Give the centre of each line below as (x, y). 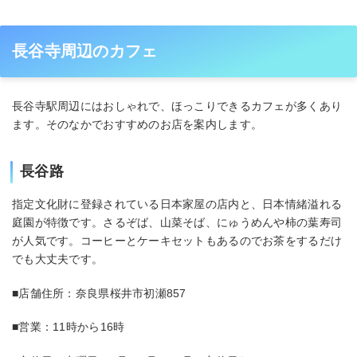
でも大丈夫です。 (58, 259)
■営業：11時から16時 (69, 327)
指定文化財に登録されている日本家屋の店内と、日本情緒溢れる (177, 204)
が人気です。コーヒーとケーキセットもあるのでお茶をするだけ (177, 241)
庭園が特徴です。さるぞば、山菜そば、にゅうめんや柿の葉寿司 (177, 223)
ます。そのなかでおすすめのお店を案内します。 (137, 125)
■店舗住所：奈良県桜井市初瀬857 (99, 293)
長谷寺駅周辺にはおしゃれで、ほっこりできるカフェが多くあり (177, 106)
